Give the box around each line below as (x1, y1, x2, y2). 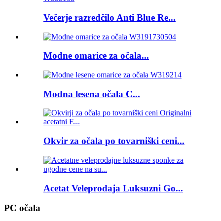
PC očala (4, 203, 40, 214)
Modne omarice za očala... (43, 50, 149, 61)
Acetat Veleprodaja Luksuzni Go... (43, 183, 183, 193)
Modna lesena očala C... (43, 88, 140, 99)
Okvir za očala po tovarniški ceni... (43, 136, 184, 147)
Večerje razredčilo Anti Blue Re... (43, 12, 176, 23)
